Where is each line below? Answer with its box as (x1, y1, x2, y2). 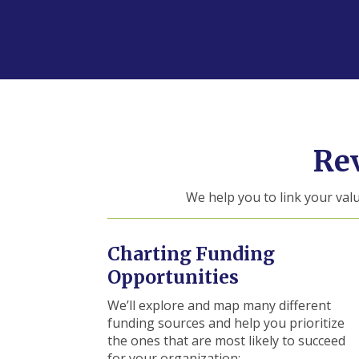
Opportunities (107, 265, 240, 289)
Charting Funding (107, 242, 276, 266)
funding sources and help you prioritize (107, 314, 345, 333)
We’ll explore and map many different (107, 296, 332, 315)
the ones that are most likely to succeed (107, 332, 346, 350)
